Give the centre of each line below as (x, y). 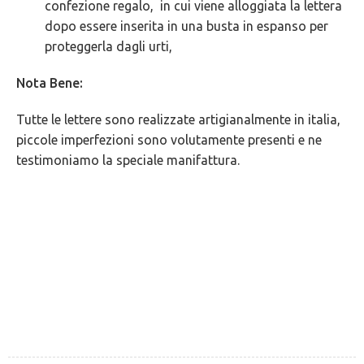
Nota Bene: (50, 82)
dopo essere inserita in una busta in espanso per (187, 26)
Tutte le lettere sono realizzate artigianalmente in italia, (178, 119)
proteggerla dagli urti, (109, 46)
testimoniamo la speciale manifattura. (128, 160)
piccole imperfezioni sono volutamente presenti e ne (169, 139)
